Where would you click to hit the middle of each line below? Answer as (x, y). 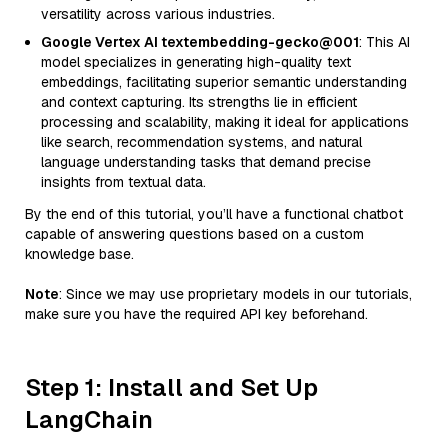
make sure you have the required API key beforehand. (196, 314)
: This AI (384, 42)
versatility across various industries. (158, 14)
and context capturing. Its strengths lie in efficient (199, 102)
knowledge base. (79, 254)
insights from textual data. (123, 182)
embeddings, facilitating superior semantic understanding (224, 82)
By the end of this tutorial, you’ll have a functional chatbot (214, 214)
